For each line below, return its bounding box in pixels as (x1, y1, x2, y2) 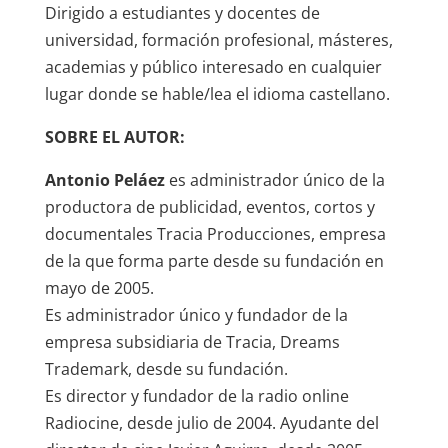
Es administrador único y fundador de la (44, 304, 348, 327)
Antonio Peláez (44, 169, 165, 192)
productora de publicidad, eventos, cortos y (44, 196, 375, 219)
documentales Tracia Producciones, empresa (44, 223, 386, 246)
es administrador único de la (164, 169, 385, 192)
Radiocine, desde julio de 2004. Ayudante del (44, 412, 379, 435)
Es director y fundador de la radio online (44, 385, 349, 408)
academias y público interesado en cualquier (44, 56, 382, 79)
